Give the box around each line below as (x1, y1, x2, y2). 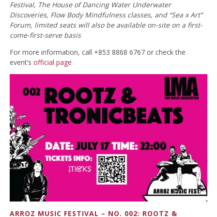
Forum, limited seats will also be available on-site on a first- (10, 20, 202, 30)
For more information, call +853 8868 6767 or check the (10, 47, 186, 57)
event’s (10, 58, 33, 67)
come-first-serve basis (10, 31, 81, 40)
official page (33, 58, 72, 67)
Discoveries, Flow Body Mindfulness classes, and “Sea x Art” (10, 10, 202, 20)
